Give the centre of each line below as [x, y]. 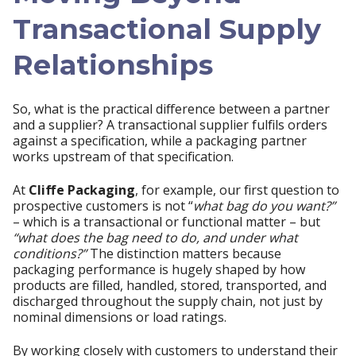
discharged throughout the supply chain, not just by [168, 301]
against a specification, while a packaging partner [160, 140]
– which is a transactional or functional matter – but [166, 221]
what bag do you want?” [264, 205]
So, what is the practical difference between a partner [171, 108]
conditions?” [50, 253]
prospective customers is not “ [103, 205]
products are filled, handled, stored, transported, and [170, 285]
